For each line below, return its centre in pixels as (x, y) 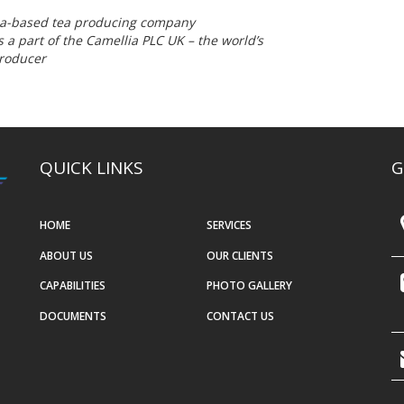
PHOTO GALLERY (249, 286)
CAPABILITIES (73, 286)
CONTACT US (240, 316)
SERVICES (229, 225)
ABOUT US (66, 255)
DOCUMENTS (73, 316)
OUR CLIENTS (239, 255)
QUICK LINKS (92, 168)
